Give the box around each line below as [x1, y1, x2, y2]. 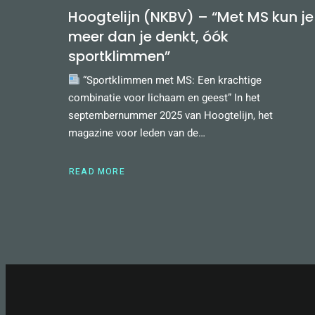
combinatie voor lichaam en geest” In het [68, 89, 260, 105]
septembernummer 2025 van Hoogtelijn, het [68, 107, 273, 123]
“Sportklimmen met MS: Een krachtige [80, 72, 262, 88]
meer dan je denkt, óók [68, 26, 229, 46]
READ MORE [69, 165, 125, 178]
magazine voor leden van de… [68, 124, 205, 141]
